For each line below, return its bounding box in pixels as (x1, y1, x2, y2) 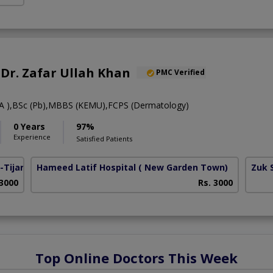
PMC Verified (156, 67, 205, 78)
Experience (13, 132, 51, 142)
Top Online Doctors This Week (35, 249, 238, 268)
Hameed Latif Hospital (37, 161, 136, 174)
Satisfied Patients (76, 134, 132, 144)
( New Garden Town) (138, 161, 229, 174)
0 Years (13, 121, 45, 133)
